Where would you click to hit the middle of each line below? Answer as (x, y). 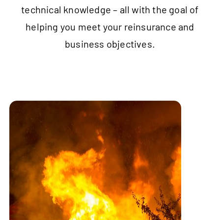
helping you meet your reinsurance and (110, 27)
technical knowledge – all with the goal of (110, 10)
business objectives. (110, 44)
